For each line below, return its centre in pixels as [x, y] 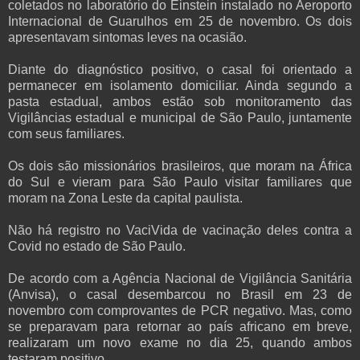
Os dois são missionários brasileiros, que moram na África [180, 166]
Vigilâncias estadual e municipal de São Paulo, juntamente [180, 118]
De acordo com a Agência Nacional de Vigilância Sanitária [180, 279]
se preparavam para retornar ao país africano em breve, [180, 327]
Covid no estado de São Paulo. [97, 247]
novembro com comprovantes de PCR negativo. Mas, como [180, 311]
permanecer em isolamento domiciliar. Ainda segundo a [180, 86]
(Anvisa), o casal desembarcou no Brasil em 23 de [180, 295]
